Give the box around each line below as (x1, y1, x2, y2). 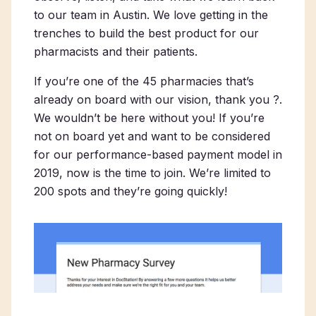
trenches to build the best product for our (34, 26, 259, 40)
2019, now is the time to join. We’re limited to (34, 166, 271, 180)
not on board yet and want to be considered (34, 129, 270, 143)
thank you (215, 92, 269, 107)
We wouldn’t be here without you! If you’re (34, 111, 265, 125)
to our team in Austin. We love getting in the (34, 8, 268, 22)
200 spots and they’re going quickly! (34, 184, 227, 198)
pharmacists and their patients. (34, 44, 197, 59)
